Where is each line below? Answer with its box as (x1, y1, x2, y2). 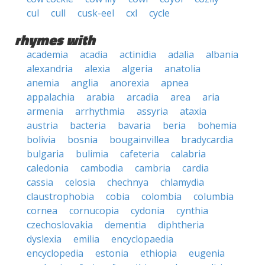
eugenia (189, 247, 225, 260)
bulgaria (27, 147, 64, 160)
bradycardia (181, 133, 233, 146)
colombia (141, 190, 182, 203)
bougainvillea (109, 133, 169, 146)
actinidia (119, 48, 156, 61)
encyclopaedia (111, 232, 173, 245)
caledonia (27, 161, 69, 174)
